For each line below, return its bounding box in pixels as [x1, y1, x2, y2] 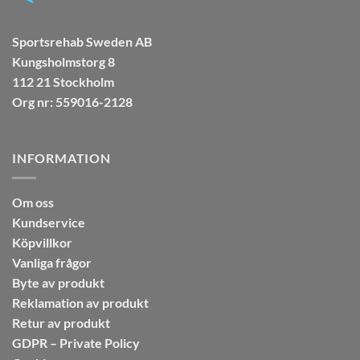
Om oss [12, 194, 54, 210]
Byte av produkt [12, 274, 104, 290]
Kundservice [12, 214, 85, 230]
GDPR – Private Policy [12, 334, 140, 350]
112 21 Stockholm [12, 74, 114, 90]
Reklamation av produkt [12, 294, 149, 310]
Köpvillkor [12, 234, 72, 250]
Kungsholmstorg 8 [12, 54, 115, 70]
